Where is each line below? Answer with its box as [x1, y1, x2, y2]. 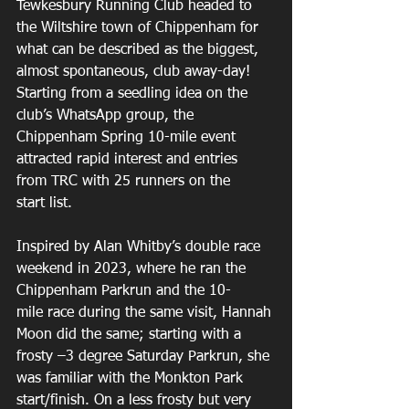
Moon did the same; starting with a [16, 328, 246, 342]
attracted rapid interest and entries [16, 152, 242, 167]
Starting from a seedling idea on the [16, 87, 252, 101]
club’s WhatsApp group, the [16, 109, 198, 123]
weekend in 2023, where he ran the [16, 262, 250, 277]
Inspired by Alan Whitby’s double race [16, 240, 265, 255]
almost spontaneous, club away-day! [16, 65, 255, 79]
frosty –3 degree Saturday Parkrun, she [16, 350, 274, 364]
